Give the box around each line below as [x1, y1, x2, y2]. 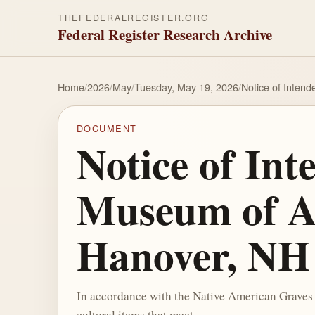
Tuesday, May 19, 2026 [134, 79, 238, 94]
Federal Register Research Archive [58, 24, 272, 45]
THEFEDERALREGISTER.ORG [58, 11, 210, 24]
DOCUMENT [76, 122, 137, 136]
